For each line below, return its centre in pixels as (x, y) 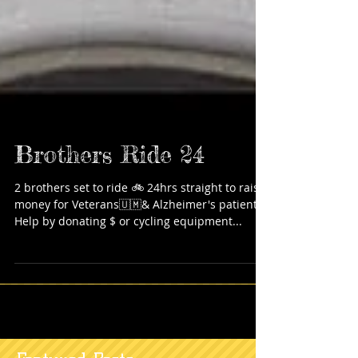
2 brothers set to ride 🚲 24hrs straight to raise (140, 231)
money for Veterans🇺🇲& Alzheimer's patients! (140, 248)
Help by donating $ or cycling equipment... (128, 265)
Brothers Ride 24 (109, 198)
